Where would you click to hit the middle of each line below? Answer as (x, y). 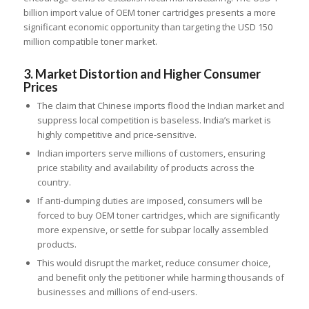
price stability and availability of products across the (146, 167)
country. (54, 182)
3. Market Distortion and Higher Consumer (142, 73)
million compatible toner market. (90, 41)
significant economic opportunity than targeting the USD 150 (148, 27)
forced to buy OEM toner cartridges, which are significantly (158, 215)
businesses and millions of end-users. (117, 291)
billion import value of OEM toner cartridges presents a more (149, 12)
